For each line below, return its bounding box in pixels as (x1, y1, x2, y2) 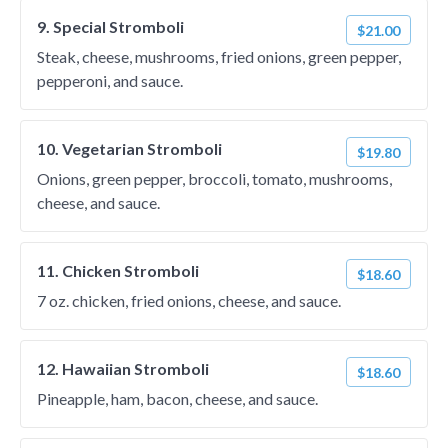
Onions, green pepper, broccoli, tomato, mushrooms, (37, 169, 392, 188)
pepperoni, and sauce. (37, 71, 183, 90)
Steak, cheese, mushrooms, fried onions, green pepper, (37, 47, 401, 66)
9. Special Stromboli (37, 17, 184, 36)
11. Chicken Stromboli (37, 261, 199, 280)
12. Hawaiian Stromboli (37, 359, 209, 378)
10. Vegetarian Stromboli (37, 139, 222, 158)
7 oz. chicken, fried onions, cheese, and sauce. (37, 291, 341, 310)
